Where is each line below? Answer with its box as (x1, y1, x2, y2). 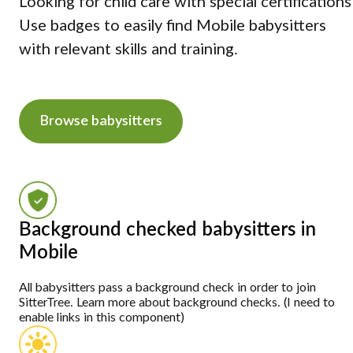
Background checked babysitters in (19, 221, 316, 240)
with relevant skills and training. (19, 42, 238, 58)
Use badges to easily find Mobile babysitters (19, 18, 326, 35)
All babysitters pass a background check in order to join (19, 281, 316, 295)
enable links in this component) (19, 311, 184, 325)
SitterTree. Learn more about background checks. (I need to (19, 296, 335, 310)
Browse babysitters (39, 114, 162, 129)
